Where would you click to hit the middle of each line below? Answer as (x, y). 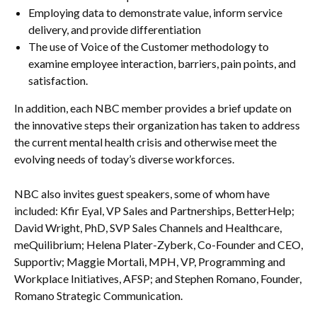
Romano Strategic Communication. (98, 295)
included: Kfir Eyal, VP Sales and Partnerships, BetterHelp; (154, 210)
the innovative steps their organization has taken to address (157, 125)
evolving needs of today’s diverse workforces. (124, 158)
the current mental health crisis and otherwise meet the (145, 142)
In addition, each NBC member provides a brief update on (153, 108)
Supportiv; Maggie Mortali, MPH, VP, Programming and (150, 261)
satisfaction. (58, 80)
